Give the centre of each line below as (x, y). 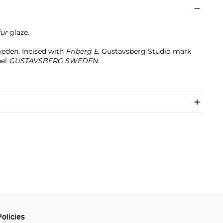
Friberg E (81, 51)
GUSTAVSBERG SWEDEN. (53, 61)
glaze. (19, 32)
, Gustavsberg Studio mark (144, 51)
